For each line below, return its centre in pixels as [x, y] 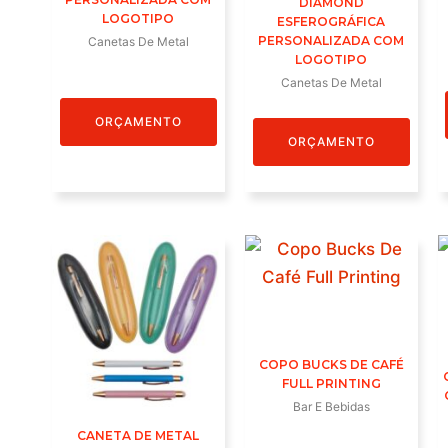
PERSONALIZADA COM [331, 40]
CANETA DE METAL [138, 435]
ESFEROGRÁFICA [331, 21]
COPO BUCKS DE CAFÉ [331, 364]
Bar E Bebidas [331, 406]
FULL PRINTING [331, 383]
